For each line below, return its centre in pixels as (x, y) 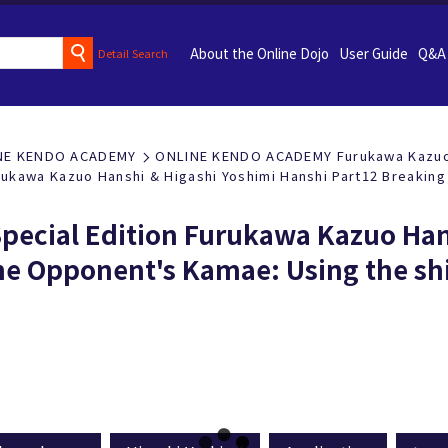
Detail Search (133, 52)
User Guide (373, 53)
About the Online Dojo (259, 53)
